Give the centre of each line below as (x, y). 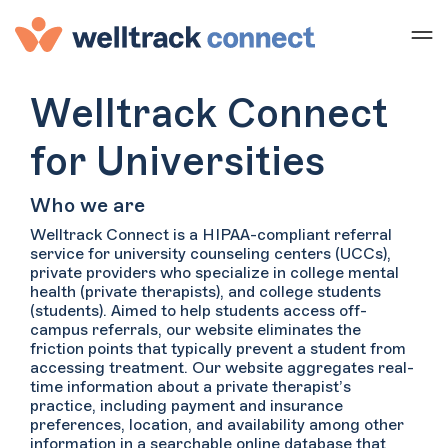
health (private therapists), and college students (205, 292)
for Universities (177, 162)
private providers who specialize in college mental (214, 273)
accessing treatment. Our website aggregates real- (222, 368)
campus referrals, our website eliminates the (195, 330)
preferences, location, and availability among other (217, 425)
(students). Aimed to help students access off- (198, 311)
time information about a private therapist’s (190, 387)
